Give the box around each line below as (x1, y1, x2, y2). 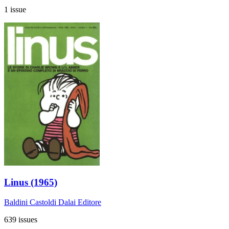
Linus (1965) (4, 177, 57, 188)
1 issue (4, 5, 26, 14)
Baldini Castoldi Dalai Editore (4, 198, 101, 207)
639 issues (4, 215, 37, 224)
